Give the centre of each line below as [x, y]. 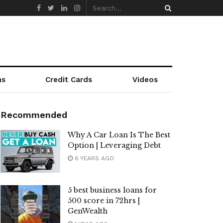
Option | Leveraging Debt [114, 145]
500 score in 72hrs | [104, 200]
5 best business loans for [112, 190]
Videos [145, 80]
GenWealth [88, 211]
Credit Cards [69, 80]
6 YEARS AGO [93, 158]
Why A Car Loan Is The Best [119, 135]
